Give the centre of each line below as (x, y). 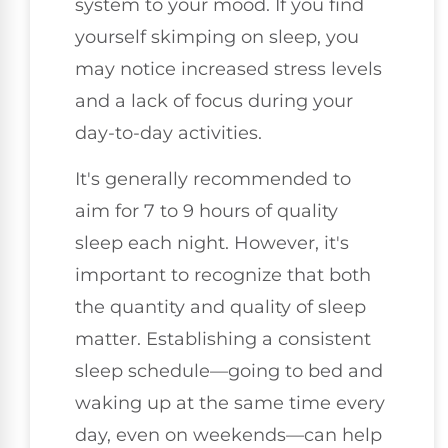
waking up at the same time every (230, 403)
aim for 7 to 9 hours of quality (206, 211)
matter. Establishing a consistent (223, 339)
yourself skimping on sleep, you (217, 36)
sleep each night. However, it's (212, 243)
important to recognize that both (223, 275)
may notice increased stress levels (228, 68)
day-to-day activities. (168, 132)
